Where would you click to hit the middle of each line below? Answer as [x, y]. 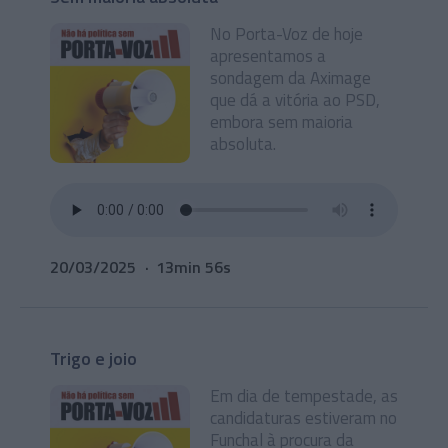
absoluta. [243, 144]
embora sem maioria [281, 122]
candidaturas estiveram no [303, 418]
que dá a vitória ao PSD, [295, 100]
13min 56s [193, 267]
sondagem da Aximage [290, 78]
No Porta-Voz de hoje [286, 34]
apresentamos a [268, 56]
